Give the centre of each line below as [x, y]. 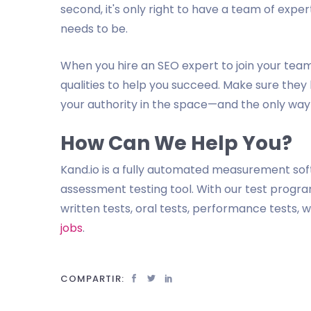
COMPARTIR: [92, 279]
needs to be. [94, 29]
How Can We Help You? [176, 143]
